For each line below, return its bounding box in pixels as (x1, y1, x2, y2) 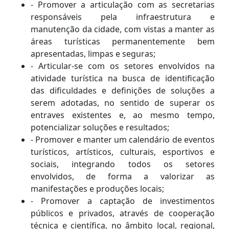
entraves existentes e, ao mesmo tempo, (31, 109, 215, 121)
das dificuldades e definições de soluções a (31, 85, 215, 97)
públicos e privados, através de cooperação (31, 208, 215, 219)
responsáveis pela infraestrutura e (31, 11, 215, 23)
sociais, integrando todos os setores (31, 158, 215, 170)
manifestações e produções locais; (31, 183, 164, 195)
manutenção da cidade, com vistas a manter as (31, 24, 215, 35)
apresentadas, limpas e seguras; (31, 48, 155, 60)
